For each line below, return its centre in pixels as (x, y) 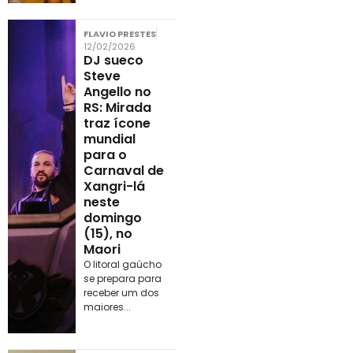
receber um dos (121, 292)
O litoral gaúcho (122, 264)
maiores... (107, 307)
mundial (109, 139)
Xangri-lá (114, 186)
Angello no (117, 91)
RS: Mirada (117, 107)
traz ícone (117, 123)
